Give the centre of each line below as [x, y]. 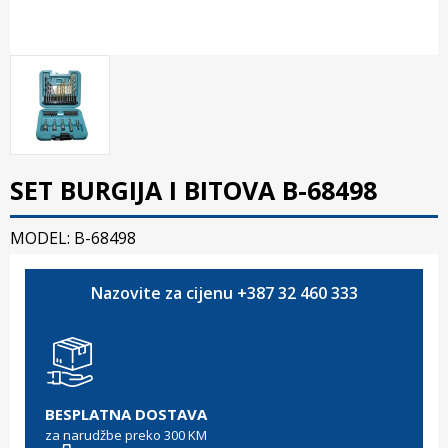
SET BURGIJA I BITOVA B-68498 [193, 189]
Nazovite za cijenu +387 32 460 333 [224, 292]
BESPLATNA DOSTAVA [126, 413]
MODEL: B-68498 [73, 237]
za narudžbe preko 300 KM [126, 434]
